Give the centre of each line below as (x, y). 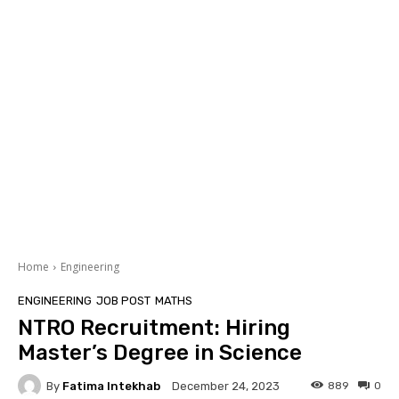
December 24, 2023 (226, 387)
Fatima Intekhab (111, 386)
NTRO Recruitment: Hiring (154, 328)
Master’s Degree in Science (160, 353)
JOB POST (123, 301)
